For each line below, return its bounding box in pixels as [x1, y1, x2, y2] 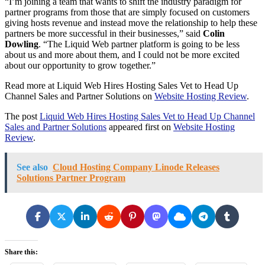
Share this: [5, 247, 38, 256]
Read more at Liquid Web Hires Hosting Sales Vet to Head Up [5, 80, 238, 91]
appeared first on [106, 121, 173, 132]
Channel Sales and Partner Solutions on [5, 91, 154, 101]
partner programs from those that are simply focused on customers [5, 7, 250, 17]
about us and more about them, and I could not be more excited [5, 49, 240, 60]
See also [17, 161, 48, 172]
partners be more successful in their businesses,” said [5, 28, 203, 38]
